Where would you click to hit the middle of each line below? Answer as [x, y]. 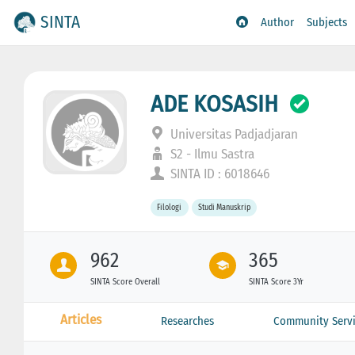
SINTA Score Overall [125, 281]
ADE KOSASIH [215, 103]
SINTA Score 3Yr [277, 281]
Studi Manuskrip [224, 208]
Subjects [327, 23]
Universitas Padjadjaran [233, 134]
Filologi [170, 208]
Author [278, 23]
